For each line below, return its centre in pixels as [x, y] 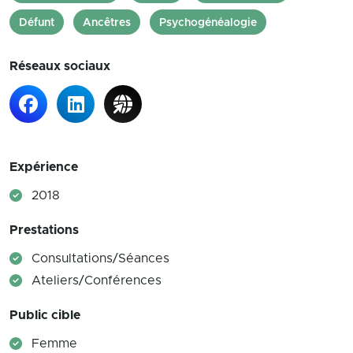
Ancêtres [107, 23]
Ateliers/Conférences [97, 281]
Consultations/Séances [100, 258]
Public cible [45, 315]
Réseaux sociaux [60, 66]
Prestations [44, 230]
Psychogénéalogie [208, 23]
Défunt [37, 23]
